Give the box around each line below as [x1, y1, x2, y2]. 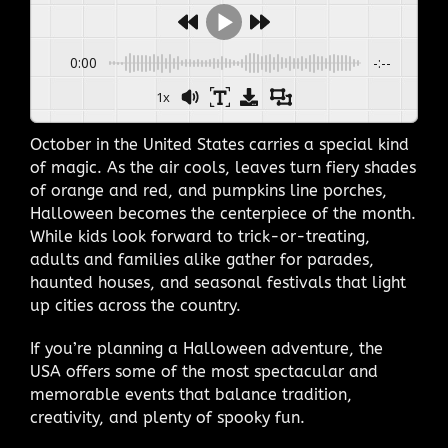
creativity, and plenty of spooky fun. [30, 408, 305, 428]
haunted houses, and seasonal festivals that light [30, 273, 406, 293]
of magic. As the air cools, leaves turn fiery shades [30, 158, 416, 178]
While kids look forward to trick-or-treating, [30, 227, 370, 247]
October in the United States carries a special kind [30, 135, 409, 155]
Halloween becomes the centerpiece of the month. [30, 204, 416, 224]
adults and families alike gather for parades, [30, 250, 374, 270]
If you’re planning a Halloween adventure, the [30, 339, 383, 359]
